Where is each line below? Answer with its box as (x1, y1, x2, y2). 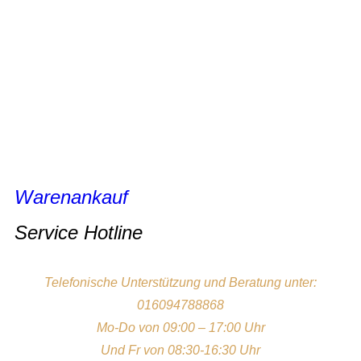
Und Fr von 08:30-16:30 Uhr (101, 343, 260, 358)
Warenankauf (15, 186, 128, 209)
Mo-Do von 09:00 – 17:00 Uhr (96, 321, 265, 335)
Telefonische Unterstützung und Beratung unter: (44, 276, 317, 290)
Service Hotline (15, 222, 143, 244)
